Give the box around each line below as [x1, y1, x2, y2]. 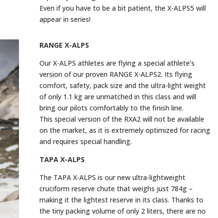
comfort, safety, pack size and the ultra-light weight [39, 81, 206, 91]
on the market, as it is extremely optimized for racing [39, 126, 210, 135]
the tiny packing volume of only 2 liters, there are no [39, 206, 206, 216]
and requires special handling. [39, 137, 132, 146]
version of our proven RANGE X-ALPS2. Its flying [39, 70, 192, 79]
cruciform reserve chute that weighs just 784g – [39, 184, 193, 194]
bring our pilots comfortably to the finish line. [39, 103, 183, 113]
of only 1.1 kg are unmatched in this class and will [39, 92, 196, 102]
